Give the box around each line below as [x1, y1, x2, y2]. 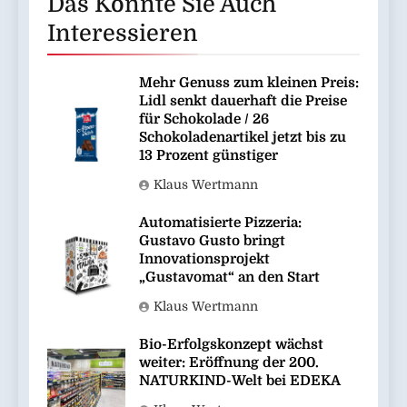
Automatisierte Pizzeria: [139, 214, 302, 232]
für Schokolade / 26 [139, 111, 269, 128]
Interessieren [47, 20, 198, 47]
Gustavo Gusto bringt [139, 233, 285, 250]
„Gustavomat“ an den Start [139, 269, 320, 286]
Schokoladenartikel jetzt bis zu [139, 129, 346, 146]
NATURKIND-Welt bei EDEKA [139, 372, 341, 390]
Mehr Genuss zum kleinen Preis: [139, 74, 359, 92]
